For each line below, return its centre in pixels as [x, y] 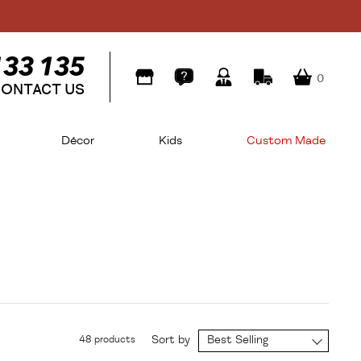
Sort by [171, 340]
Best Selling [238, 340]
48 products [107, 340]
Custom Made [286, 141]
